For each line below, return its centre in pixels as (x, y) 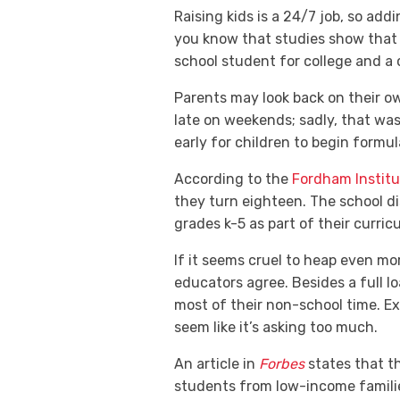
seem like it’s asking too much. (278, 327)
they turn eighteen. (242, 201)
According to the (231, 179)
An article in (215, 363)
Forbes (282, 363)
